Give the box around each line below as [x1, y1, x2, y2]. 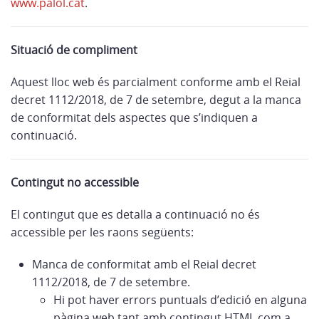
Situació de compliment [11, 42, 137, 58]
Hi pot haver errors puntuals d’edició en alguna [53, 292, 307, 308]
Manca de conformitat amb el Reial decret [32, 256, 256, 272]
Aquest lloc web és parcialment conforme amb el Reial [11, 74, 300, 90]
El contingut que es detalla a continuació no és [11, 206, 260, 222]
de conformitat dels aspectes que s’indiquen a [11, 110, 258, 125]
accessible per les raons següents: [11, 224, 194, 240]
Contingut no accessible [11, 174, 139, 190]
